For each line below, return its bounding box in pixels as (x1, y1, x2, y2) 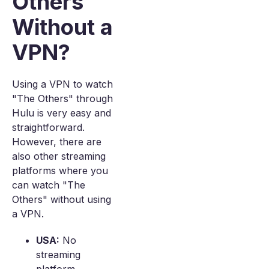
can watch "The (12, 179, 85, 191)
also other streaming (12, 150, 106, 162)
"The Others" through (12, 92, 113, 104)
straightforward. (12, 121, 85, 133)
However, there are (12, 136, 101, 148)
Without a (12, 14, 113, 40)
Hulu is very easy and (12, 107, 111, 119)
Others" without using (12, 193, 111, 205)
